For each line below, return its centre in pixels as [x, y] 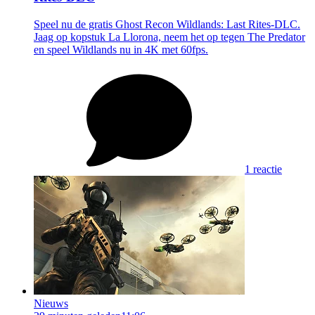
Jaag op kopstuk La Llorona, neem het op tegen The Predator [169, 37]
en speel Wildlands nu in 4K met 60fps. [121, 49]
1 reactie [263, 169]
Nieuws [51, 303]
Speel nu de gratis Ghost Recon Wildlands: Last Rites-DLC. [167, 24]
